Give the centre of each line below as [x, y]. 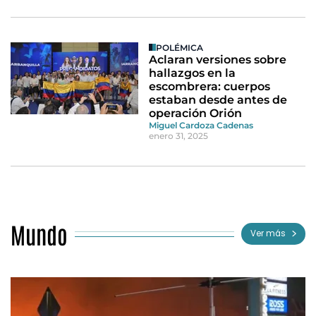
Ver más [268, 234]
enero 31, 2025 [179, 135]
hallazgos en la [193, 73]
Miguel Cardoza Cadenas [201, 125]
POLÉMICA [180, 47]
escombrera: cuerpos [210, 86]
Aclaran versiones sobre [218, 59]
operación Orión [196, 113]
